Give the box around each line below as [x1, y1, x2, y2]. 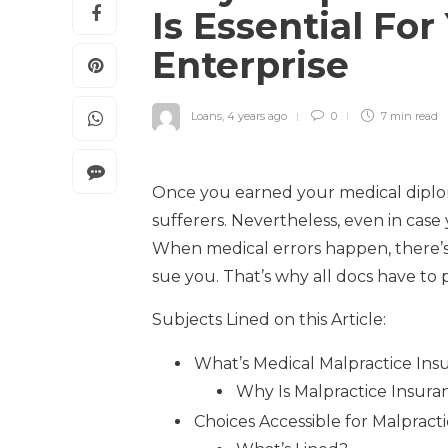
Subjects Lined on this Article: [152, 309, 386, 329]
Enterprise [152, 42, 359, 87]
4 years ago [227, 108, 287, 123]
